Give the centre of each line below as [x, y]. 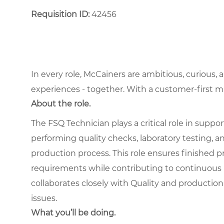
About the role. [61, 103]
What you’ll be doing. [73, 212]
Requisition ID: [60, 14]
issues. [44, 198]
